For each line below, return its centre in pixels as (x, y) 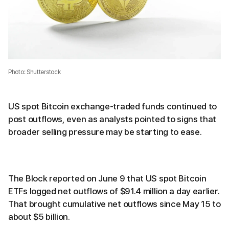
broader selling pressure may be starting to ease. (105, 132)
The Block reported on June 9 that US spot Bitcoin (107, 178)
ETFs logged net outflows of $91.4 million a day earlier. (114, 191)
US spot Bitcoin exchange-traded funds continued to (113, 106)
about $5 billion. (39, 217)
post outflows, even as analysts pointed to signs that (112, 119)
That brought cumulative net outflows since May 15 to (114, 204)
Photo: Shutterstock (35, 72)
